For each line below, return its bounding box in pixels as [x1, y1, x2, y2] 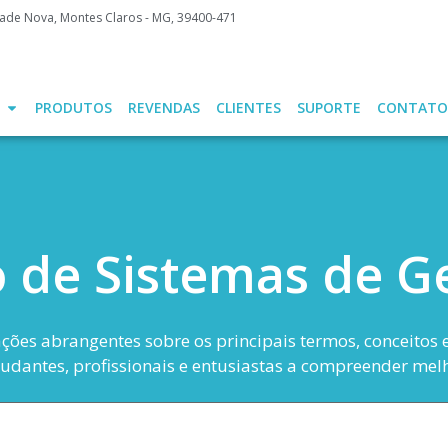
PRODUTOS [34, 98, 112, 117]
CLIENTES [215, 98, 281, 117]
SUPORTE [296, 98, 361, 117]
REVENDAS [127, 98, 200, 117]
